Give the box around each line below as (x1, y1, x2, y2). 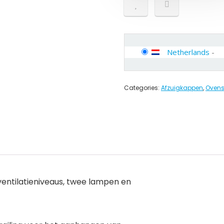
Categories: (124, 83, 161, 92)
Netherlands (167, 47, 209, 57)
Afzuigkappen (161, 83, 203, 92)
